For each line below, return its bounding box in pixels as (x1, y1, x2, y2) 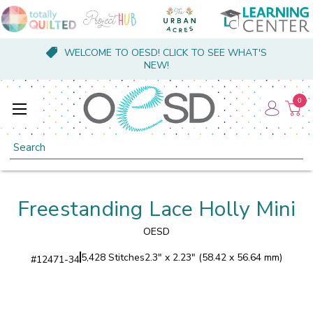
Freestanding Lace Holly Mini (17, 194, 296, 224)
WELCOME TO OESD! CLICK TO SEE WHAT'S (64, 46, 267, 59)
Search (10, 136, 41, 150)
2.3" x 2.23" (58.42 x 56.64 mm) (145, 250, 282, 264)
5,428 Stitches (81, 250, 145, 264)
